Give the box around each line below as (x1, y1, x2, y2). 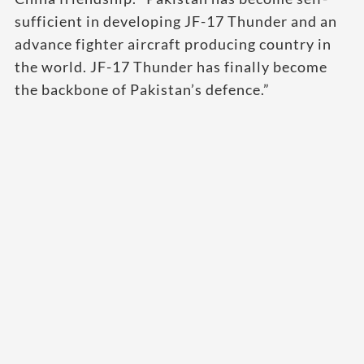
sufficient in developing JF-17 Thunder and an (15, 12, 337, 30)
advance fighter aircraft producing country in (15, 35, 331, 53)
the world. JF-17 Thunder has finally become (15, 58, 327, 76)
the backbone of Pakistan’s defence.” (15, 80, 270, 98)
